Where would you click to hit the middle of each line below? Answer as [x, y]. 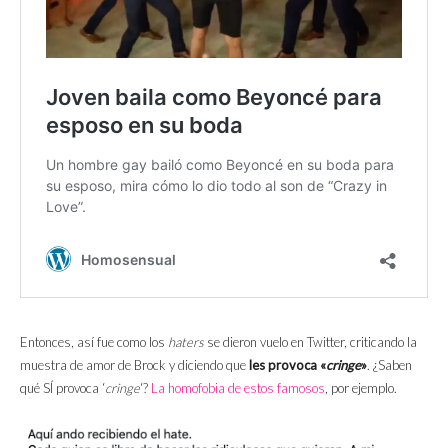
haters [186, 342]
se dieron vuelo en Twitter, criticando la [310, 342]
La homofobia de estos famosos [238, 388]
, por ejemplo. [361, 388]
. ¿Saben [389, 365]
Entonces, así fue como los [94, 342]
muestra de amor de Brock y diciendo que [134, 365]
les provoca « [287, 365]
